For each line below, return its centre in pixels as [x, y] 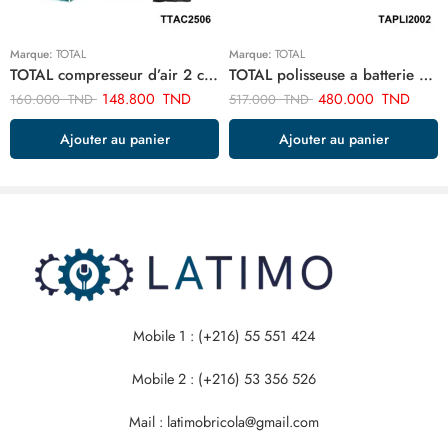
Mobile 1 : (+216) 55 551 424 [224, 335]
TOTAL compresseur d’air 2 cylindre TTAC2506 [211, 75]
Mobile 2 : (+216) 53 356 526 [224, 378]
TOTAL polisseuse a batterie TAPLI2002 [426, 75]
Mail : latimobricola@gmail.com [224, 421]
